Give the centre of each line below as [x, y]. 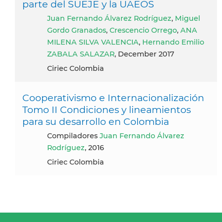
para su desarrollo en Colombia [96, 121]
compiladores [76, 136]
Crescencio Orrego [143, 30]
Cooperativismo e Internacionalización [113, 97]
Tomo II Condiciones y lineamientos [107, 109]
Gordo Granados [77, 30]
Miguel [188, 18]
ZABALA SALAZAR [81, 54]
